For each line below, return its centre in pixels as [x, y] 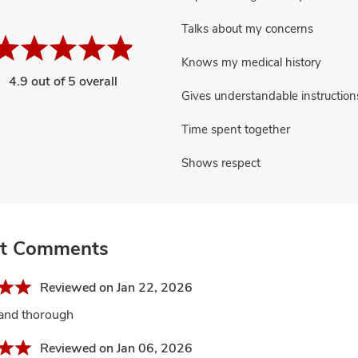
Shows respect [221, 163]
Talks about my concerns [248, 28]
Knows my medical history [252, 62]
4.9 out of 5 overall [63, 81]
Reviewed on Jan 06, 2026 [116, 348]
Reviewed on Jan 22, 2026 [116, 287]
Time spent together [236, 129]
